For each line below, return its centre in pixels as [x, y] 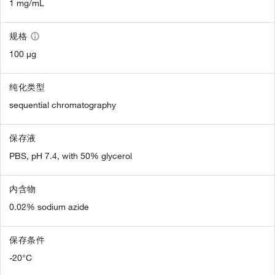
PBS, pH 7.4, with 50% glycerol [71, 156]
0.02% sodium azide [49, 207]
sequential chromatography [63, 105]
